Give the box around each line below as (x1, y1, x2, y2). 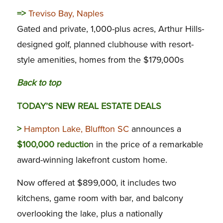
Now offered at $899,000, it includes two (16, 177, 176, 189)
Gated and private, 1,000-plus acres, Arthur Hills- (16, 23, 204, 34)
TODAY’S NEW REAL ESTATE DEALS (16, 100, 161, 111)
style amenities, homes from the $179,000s (16, 54, 184, 65)
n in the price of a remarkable (88, 138, 203, 150)
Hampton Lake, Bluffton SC (23, 123, 129, 134)
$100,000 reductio (16, 138, 89, 150)
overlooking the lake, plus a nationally (16, 208, 163, 220)
